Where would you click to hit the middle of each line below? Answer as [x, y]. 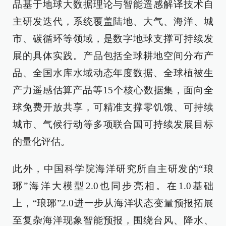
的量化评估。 [41, 142]
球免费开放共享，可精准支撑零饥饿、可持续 [113, 107]
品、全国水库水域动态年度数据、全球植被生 [113, 73]
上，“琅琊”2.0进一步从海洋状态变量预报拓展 [113, 203]
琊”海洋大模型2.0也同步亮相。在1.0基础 [113, 186]
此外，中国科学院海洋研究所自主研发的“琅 [113, 169]
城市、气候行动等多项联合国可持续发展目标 [113, 124]
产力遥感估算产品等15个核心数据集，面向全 [113, 90]
